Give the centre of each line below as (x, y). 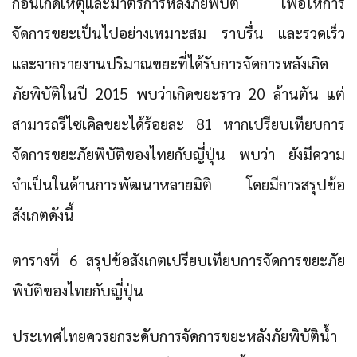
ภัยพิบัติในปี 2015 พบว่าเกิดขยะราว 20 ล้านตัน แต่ (178, 94)
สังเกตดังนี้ (43, 215)
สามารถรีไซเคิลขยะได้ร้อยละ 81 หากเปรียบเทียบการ (178, 124)
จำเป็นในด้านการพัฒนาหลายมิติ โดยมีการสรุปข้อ (178, 184)
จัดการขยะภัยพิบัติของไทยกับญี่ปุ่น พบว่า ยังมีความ (178, 154)
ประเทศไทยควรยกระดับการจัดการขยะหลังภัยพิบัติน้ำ (175, 336)
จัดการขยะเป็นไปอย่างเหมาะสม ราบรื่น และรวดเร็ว (178, 33)
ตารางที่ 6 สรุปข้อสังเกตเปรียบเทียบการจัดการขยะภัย (178, 260)
